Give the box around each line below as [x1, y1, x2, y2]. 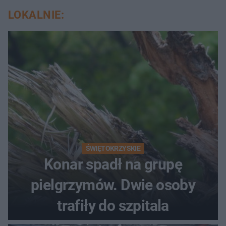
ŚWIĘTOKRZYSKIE [85, 144, 141, 153]
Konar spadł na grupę [44, 155, 182, 174]
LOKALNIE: [8, 9, 64, 22]
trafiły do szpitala [57, 197, 169, 215]
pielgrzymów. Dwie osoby [30, 176, 196, 194]
